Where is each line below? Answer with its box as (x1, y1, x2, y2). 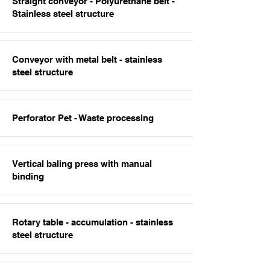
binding (12, 171, 44, 181)
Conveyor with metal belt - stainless (12, 54, 162, 64)
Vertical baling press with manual (12, 159, 152, 169)
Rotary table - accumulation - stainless (12, 217, 173, 227)
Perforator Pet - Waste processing (12, 113, 154, 123)
